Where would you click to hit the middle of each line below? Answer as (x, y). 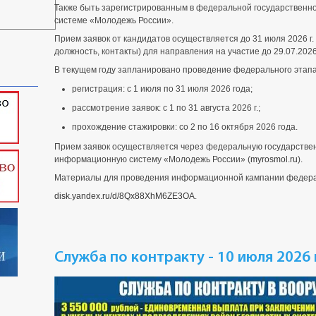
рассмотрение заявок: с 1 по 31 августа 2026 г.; (166, 108)
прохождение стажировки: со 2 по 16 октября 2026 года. (185, 127)
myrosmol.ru (274, 159)
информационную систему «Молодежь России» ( (152, 159)
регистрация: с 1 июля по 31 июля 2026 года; (162, 89)
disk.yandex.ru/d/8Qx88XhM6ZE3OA (124, 196)
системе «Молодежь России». (114, 20)
